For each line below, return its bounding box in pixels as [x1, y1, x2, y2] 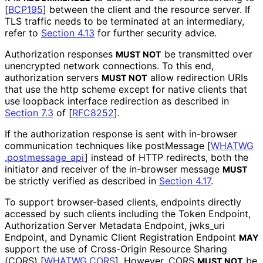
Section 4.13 [41, 26, 95, 39]
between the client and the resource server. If [46, 3, 251, 15]
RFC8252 [72, 106, 114, 119]
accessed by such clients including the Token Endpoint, [5, 207, 251, 220]
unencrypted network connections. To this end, [5, 59, 214, 72]
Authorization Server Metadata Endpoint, [5, 219, 190, 231]
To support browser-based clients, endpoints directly [5, 195, 241, 208]
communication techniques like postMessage [5, 139, 207, 151]
